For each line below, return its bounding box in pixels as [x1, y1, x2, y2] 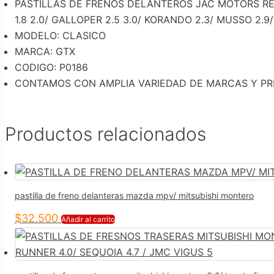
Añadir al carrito [61, 215, 115, 224]
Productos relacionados [5, 123, 206, 146]
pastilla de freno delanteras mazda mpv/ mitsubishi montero [15, 190, 254, 201]
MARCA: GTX [15, 45, 75, 58]
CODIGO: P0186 [15, 61, 88, 74]
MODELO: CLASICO [15, 29, 106, 42]
